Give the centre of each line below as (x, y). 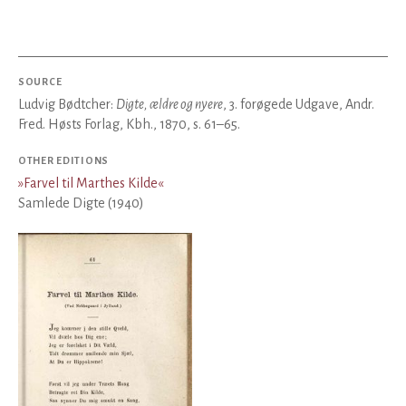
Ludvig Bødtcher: (67, 104)
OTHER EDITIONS (64, 160)
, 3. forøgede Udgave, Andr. (299, 104)
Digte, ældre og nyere (169, 104)
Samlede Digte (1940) (81, 203)
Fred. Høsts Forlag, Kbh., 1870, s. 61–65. (129, 124)
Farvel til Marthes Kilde (91, 183)
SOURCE (40, 82)
